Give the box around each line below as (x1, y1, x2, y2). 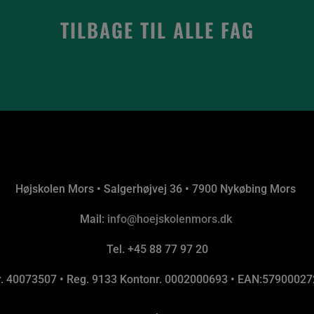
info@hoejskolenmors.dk (107, 212, 232, 226)
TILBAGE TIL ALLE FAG (60, 15, 254, 44)
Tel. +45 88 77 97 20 (106, 242, 208, 256)
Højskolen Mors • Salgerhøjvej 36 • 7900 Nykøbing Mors (15, 182, 299, 196)
